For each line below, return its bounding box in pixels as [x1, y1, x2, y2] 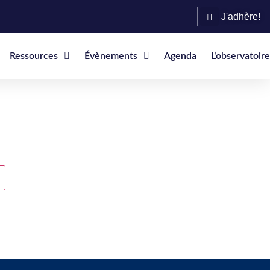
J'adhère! [221, 11, 261, 22]
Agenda [163, 51, 196, 61]
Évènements [84, 51, 137, 61]
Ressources [9, 51, 58, 61]
